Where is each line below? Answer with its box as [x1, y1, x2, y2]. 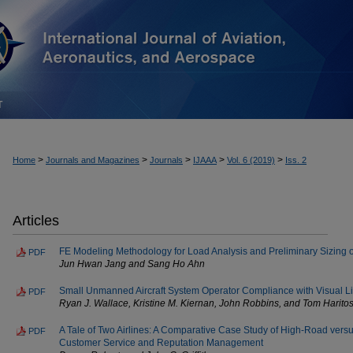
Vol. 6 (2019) [227, 155, 275, 165]
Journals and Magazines [46, 155, 139, 165]
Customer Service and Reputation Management [59, 336, 263, 348]
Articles [13, 212, 59, 229]
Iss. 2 [285, 155, 307, 165]
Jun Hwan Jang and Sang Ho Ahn [59, 258, 205, 269]
